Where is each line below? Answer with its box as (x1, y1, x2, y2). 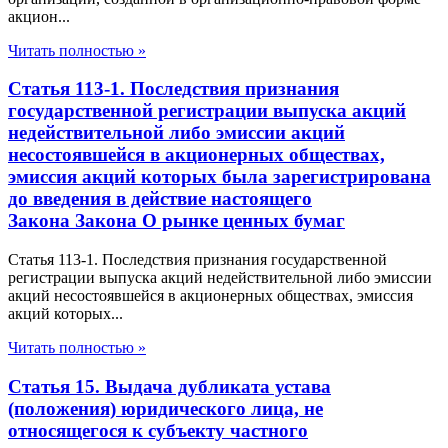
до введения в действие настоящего (8, 188, 312, 210)
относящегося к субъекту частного (8, 419, 308, 441)
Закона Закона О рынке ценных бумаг (8, 210, 345, 232)
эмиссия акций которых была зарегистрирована (8, 166, 431, 188)
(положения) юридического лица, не (8, 397, 323, 419)
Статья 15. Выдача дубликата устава (8, 375, 331, 397)
